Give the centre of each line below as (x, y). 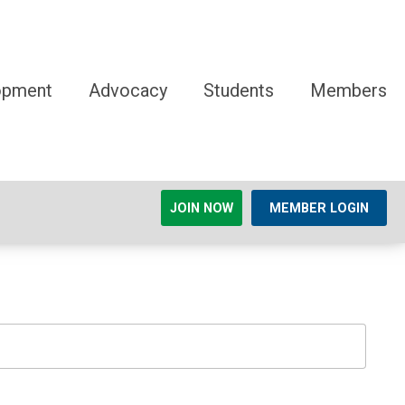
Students (239, 90)
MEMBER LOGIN (319, 208)
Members (348, 90)
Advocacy (128, 90)
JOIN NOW (202, 208)
